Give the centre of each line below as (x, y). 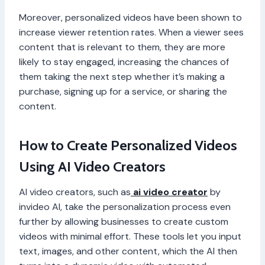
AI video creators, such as (75, 192)
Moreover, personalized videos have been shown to (130, 18)
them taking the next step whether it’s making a (122, 77)
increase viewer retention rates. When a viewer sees (131, 33)
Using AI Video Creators (92, 167)
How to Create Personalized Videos (128, 146)
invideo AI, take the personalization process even (125, 207)
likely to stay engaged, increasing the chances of (124, 62)
